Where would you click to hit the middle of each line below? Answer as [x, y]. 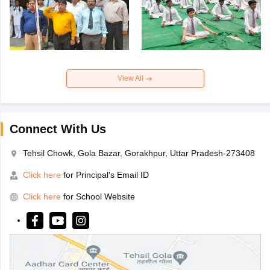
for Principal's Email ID [105, 175]
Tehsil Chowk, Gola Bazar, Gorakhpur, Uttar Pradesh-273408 [139, 153]
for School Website [99, 197]
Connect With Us [58, 129]
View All [131, 79]
